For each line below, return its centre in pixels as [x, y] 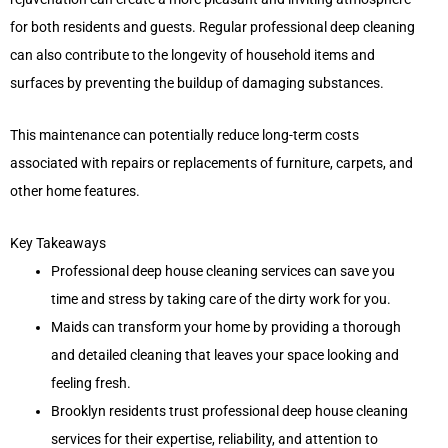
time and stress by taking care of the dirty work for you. [221, 298]
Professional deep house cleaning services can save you [223, 270]
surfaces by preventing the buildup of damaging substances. [197, 82]
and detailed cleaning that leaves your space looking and [225, 354]
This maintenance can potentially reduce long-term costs [184, 134]
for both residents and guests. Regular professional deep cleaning [212, 26]
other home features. [75, 190]
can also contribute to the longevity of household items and [192, 54]
